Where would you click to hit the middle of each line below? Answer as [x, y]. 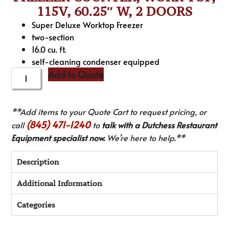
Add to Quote [76, 74]
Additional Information [60, 184]
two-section [53, 37]
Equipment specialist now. [58, 137]
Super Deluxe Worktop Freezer [88, 24]
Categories [36, 205]
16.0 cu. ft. [49, 49]
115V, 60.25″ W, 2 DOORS [114, 11]
